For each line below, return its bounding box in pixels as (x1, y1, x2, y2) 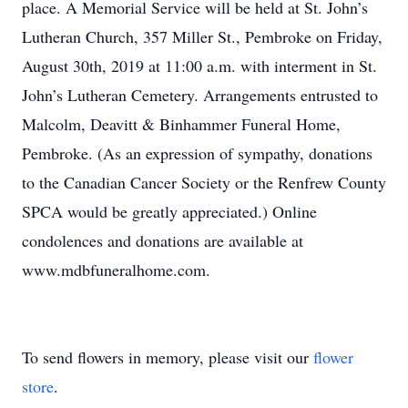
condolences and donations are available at (22, 229, 303, 251)
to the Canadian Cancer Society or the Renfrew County (22, 171, 386, 193)
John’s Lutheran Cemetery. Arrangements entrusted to (22, 84, 378, 106)
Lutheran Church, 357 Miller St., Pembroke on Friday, (22, 25, 382, 47)
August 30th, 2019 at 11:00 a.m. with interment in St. (22, 55, 377, 76)
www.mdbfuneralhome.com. (22, 259, 210, 280)
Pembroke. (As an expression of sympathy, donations (22, 142, 372, 164)
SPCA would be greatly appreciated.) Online (22, 200, 317, 222)
